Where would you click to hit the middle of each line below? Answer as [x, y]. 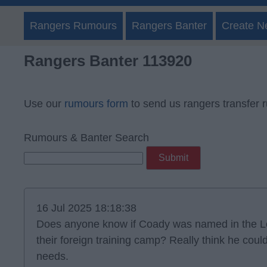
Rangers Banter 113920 [108, 61]
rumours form [96, 104]
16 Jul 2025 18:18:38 [86, 208]
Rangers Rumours [73, 26]
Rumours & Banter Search [86, 138]
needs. [52, 256]
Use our [44, 104]
